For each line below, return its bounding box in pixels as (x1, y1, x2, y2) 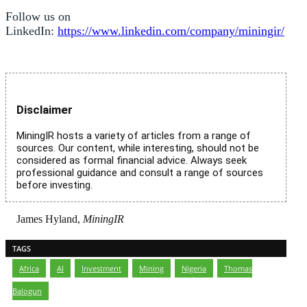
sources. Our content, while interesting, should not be (16, 141, 259, 154)
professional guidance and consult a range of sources (16, 166, 263, 179)
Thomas (224, 263, 252, 274)
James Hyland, (16, 212, 83, 225)
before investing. (16, 178, 93, 191)
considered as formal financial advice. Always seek (16, 153, 247, 167)
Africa (19, 263, 39, 274)
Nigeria (182, 263, 206, 274)
